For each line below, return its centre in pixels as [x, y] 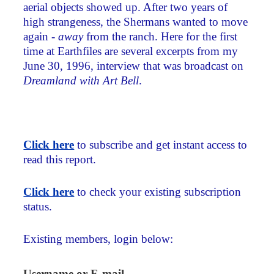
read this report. [60, 160]
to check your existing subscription [158, 192]
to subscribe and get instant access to [161, 145]
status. [38, 207]
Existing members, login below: [98, 239]
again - [41, 36]
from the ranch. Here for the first [162, 36]
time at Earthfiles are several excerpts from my [131, 51]
